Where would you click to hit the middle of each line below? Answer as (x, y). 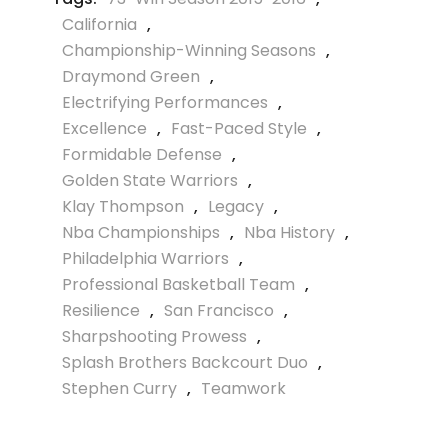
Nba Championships (141, 232)
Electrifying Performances (165, 102)
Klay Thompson (123, 206)
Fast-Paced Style (239, 128)
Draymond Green (131, 76)
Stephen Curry (119, 388)
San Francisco (219, 310)
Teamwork (243, 388)
